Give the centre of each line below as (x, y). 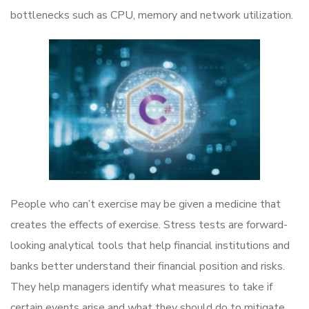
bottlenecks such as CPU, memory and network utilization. (152, 16)
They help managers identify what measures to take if (141, 287)
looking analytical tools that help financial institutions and (150, 246)
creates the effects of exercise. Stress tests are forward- (149, 225)
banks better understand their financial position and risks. (148, 267)
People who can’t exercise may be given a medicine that (146, 205)
